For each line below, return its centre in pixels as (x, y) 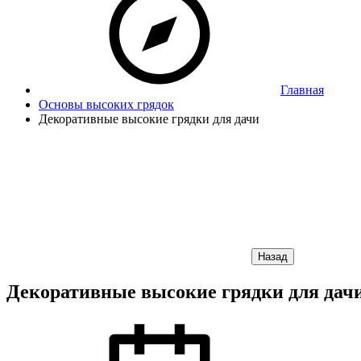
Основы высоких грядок (106, 104)
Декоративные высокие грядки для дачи (149, 119)
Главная (302, 90)
